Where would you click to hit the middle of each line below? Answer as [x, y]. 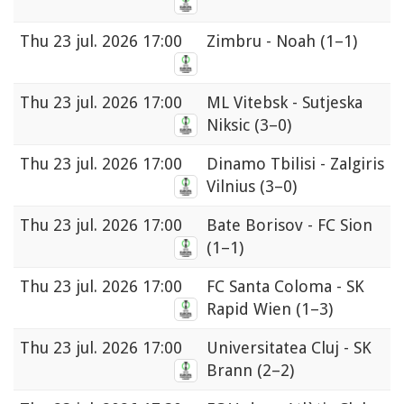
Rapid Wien [251, 309]
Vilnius [233, 187]
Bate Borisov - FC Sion [289, 225]
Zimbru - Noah [263, 41]
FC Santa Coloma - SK [285, 287]
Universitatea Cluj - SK [289, 348]
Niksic [230, 125]
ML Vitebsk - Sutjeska [285, 103]
